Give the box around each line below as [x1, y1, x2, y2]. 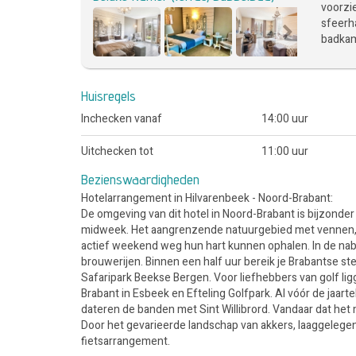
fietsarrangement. [81, 332, 170, 350]
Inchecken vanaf [81, 110, 162, 127]
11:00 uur [261, 142, 308, 160]
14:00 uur [261, 110, 308, 127]
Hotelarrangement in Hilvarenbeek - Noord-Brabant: [81, 189, 333, 207]
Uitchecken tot [81, 142, 153, 160]
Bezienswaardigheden [81, 170, 199, 188]
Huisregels [81, 87, 136, 104]
